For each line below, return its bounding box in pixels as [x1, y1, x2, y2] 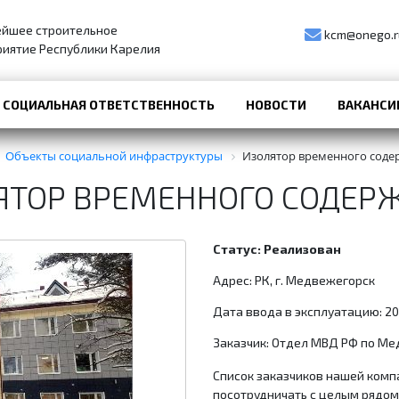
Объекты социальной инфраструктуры [5, 148, 223, 164]
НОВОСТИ [246, 97, 307, 112]
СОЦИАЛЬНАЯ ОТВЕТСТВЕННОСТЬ [3, 97, 216, 112]
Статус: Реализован [213, 241, 341, 257]
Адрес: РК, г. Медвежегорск [213, 273, 375, 289]
